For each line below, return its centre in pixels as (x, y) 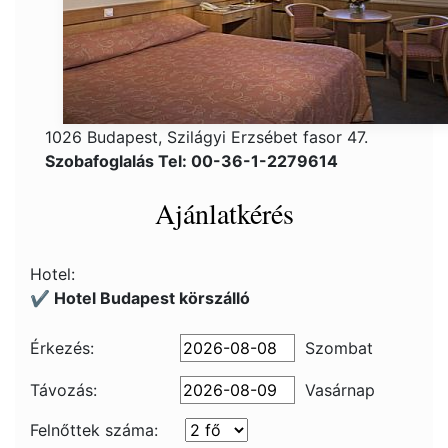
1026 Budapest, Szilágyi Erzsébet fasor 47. (206, 137)
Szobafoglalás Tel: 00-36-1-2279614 (191, 161)
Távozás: (63, 390)
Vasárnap (340, 390)
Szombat (339, 348)
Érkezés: (62, 348)
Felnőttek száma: (94, 430)
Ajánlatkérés (224, 213)
